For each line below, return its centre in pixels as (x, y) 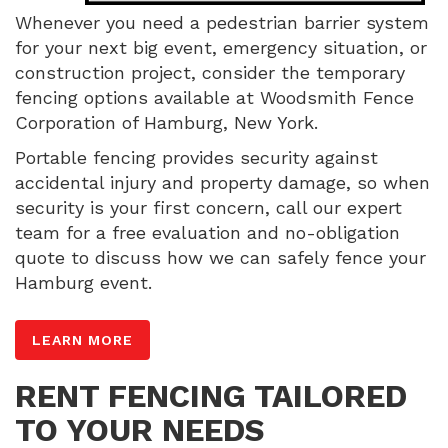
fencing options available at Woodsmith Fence (214, 97)
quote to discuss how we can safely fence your (220, 257)
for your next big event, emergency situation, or (221, 47)
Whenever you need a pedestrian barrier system (222, 22)
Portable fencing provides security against (196, 157)
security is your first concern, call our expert (208, 207)
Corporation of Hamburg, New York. (166, 122)
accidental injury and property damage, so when (222, 182)
